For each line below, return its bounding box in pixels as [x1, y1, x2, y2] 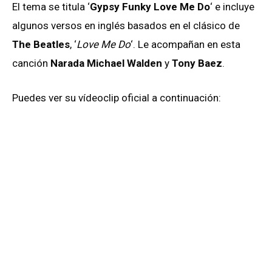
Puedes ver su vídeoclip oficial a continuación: [12, 91, 221, 104]
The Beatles [12, 38, 70, 50]
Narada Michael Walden [50, 56, 162, 69]
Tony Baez [169, 56, 222, 69]
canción [12, 56, 50, 69]
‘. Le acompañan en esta [131, 38, 240, 50]
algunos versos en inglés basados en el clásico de [12, 19, 240, 32]
